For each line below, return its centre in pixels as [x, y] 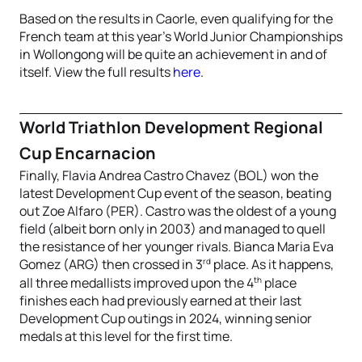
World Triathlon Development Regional [171, 128]
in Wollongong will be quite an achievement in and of [173, 55]
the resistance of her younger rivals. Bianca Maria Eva [177, 247]
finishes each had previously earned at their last [160, 300]
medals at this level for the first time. [126, 336]
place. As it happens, [272, 265]
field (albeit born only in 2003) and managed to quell [173, 229]
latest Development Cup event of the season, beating [175, 194]
